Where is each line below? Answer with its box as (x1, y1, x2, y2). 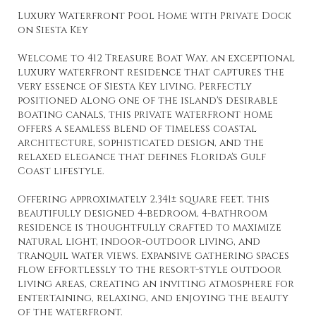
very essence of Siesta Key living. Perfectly (18, 80, 252, 93)
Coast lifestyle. (18, 164, 104, 178)
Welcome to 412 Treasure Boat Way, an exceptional (18, 51, 295, 65)
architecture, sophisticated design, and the (18, 136, 264, 150)
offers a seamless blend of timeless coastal (18, 122, 257, 135)
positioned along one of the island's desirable (18, 94, 278, 107)
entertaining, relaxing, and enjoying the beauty (18, 291, 288, 305)
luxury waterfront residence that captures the (18, 66, 284, 79)
